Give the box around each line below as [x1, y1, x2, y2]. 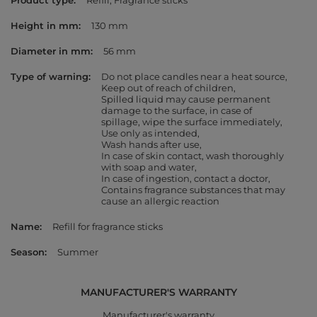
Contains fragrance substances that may [101, 184, 285, 196]
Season [11, 246, 45, 258]
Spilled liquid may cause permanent [101, 93, 270, 105]
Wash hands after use [101, 139, 200, 151]
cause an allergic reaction [101, 195, 219, 207]
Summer [57, 246, 98, 258]
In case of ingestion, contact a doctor [101, 173, 268, 185]
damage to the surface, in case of [101, 105, 252, 117]
